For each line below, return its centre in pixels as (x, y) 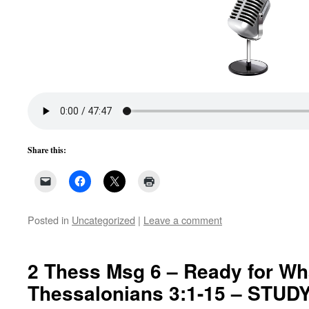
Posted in (48, 220)
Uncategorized (103, 220)
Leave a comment (183, 220)
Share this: (47, 150)
